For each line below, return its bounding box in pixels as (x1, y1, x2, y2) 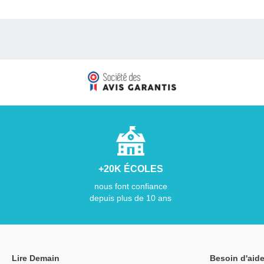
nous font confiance (94, 181, 167, 192)
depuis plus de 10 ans (90, 193, 172, 203)
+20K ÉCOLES (98, 164, 163, 174)
